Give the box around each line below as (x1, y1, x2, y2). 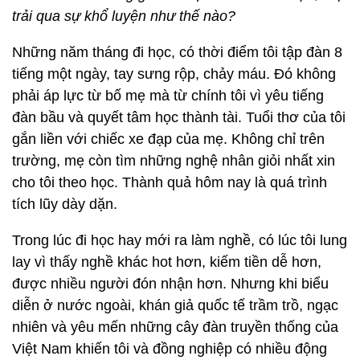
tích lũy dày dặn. (12, 196, 117, 213)
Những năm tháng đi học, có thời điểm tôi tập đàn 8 (12, 44, 342, 61)
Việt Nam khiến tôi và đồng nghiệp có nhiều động (12, 341, 327, 358)
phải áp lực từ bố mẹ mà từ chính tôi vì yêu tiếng (12, 88, 324, 104)
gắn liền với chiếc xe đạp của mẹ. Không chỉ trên (12, 131, 325, 148)
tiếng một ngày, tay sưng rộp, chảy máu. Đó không (12, 66, 336, 83)
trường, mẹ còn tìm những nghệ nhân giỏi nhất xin (12, 153, 335, 170)
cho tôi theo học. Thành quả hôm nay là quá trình (12, 174, 327, 191)
